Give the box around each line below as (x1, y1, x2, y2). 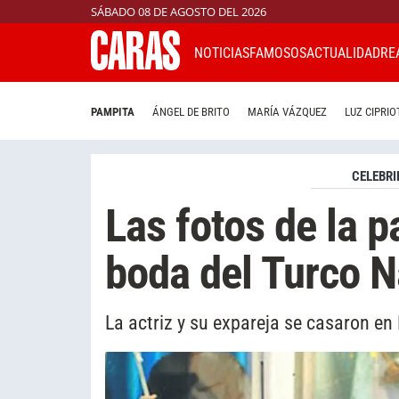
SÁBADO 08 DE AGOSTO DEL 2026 (91, 4, 266, 20)
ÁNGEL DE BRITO (152, 105, 230, 119)
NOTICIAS (194, 44, 249, 61)
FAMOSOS (249, 44, 306, 61)
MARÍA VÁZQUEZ (248, 105, 327, 119)
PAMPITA (91, 105, 134, 119)
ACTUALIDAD (306, 44, 380, 61)
